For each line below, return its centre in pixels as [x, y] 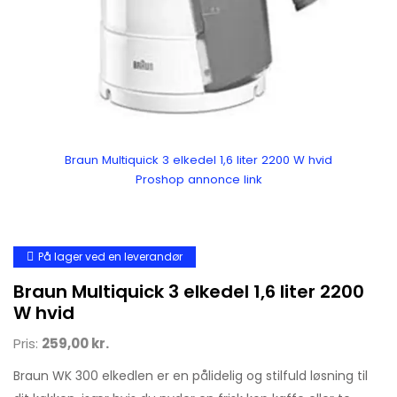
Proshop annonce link [198, 179]
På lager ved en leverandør [110, 256]
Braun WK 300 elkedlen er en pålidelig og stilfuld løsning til [191, 375]
